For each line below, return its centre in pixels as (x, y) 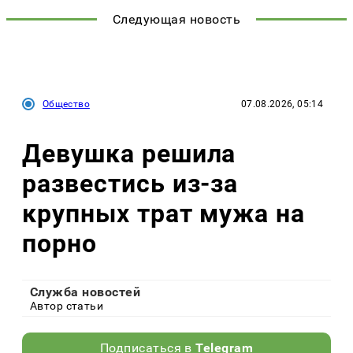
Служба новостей (85, 292)
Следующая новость (176, 19)
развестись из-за (130, 184)
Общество (66, 104)
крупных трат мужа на (164, 214)
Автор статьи (67, 305)
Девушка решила (129, 154)
